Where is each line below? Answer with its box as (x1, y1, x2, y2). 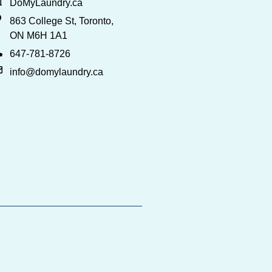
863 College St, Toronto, (10, 15, 114, 26)
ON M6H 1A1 (10, 30, 67, 41)
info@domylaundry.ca (10, 66, 103, 77)
